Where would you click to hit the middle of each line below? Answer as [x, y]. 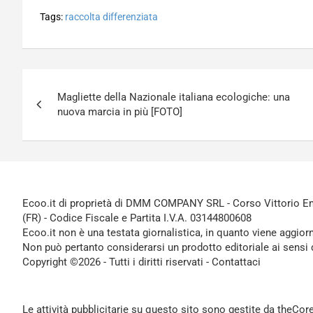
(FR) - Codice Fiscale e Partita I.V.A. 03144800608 [137, 218]
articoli [56, 111]
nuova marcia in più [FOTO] [120, 112]
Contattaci [236, 262]
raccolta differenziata [111, 17]
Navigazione [83, 82]
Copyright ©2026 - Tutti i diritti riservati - [117, 262]
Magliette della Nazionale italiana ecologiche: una [174, 97]
